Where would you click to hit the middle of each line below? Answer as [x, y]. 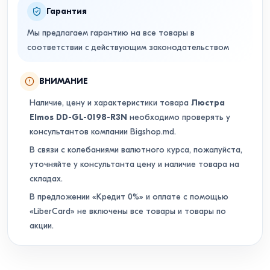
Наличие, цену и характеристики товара [110, 103]
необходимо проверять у [179, 117]
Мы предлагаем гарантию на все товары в [111, 33]
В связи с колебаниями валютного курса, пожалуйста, [136, 150]
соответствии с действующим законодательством [128, 47]
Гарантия [67, 11]
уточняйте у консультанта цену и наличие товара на [134, 164]
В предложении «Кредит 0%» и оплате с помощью [129, 197]
